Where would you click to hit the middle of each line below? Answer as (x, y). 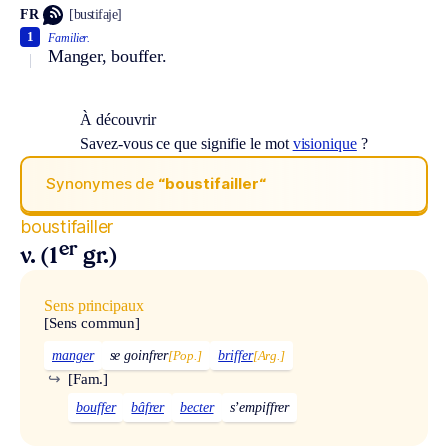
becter (196, 407)
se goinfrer (138, 355)
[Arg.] (269, 355)
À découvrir (118, 119)
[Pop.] (185, 355)
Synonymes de (102, 184)
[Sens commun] (92, 322)
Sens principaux (94, 305)
